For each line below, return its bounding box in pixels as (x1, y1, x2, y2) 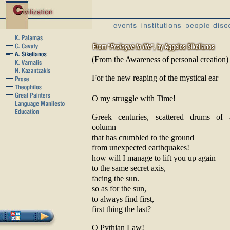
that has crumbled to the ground (92, 132, 194, 142)
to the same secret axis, (92, 163, 166, 173)
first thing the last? (92, 204, 151, 214)
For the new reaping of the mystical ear (92, 73, 218, 83)
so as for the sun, (92, 184, 146, 194)
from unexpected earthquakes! (92, 143, 189, 152)
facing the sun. (92, 174, 139, 183)
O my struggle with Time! (92, 93, 176, 103)
